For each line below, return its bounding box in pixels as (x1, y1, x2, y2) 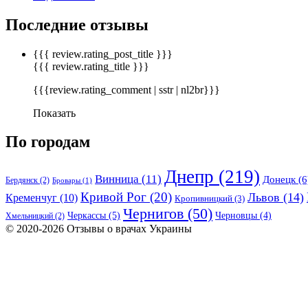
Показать (33, 107, 76, 119)
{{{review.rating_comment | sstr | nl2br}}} (33, 83, 220, 96)
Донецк (263, 174, 296, 186)
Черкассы (67, 210, 106, 221)
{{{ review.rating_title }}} (33, 60, 149, 72)
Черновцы (215, 210, 257, 221)
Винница (95, 173, 139, 186)
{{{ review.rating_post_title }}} (33, 47, 173, 60)
